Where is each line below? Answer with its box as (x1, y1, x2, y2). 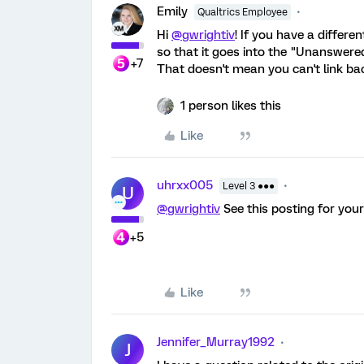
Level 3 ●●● (223, 180, 275, 192)
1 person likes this (180, 98, 281, 113)
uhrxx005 (157, 178, 213, 193)
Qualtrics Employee (197, 6, 288, 18)
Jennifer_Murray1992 (157, 335, 275, 349)
